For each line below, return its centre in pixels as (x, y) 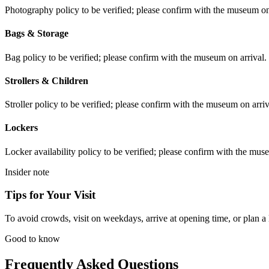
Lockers (21, 128)
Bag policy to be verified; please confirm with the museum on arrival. (136, 57)
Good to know (32, 239)
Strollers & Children (47, 80)
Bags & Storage (37, 34)
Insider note (27, 172)
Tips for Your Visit (50, 195)
